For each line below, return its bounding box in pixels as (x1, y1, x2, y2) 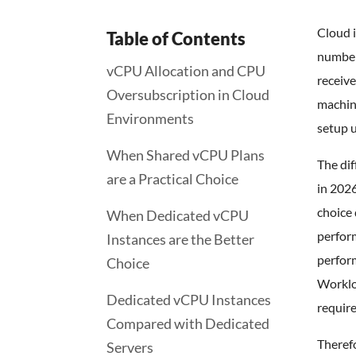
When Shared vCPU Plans (106, 146, 265, 164)
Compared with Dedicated (106, 315, 269, 332)
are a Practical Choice (106, 170, 238, 188)
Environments (106, 110, 194, 127)
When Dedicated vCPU (106, 207, 249, 224)
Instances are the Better (106, 230, 254, 248)
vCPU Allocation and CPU (106, 62, 265, 79)
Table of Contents (106, 28, 246, 49)
